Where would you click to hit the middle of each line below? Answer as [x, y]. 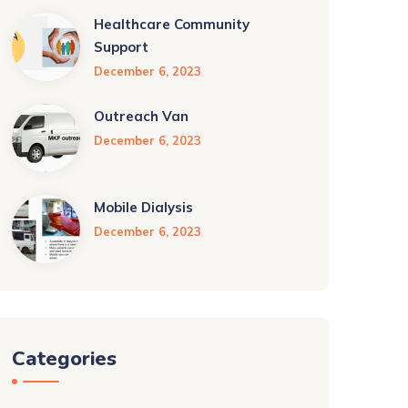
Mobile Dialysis [143, 207]
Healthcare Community [172, 24]
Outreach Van [141, 116]
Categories [64, 359]
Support [121, 47]
